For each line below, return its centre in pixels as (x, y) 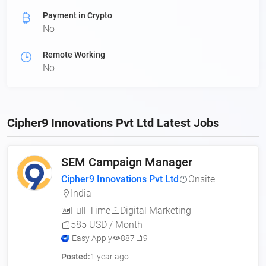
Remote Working (74, 55)
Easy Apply (92, 238)
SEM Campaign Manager (127, 162)
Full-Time (91, 210)
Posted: (76, 256)
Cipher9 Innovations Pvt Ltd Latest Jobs (113, 123)
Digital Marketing (156, 210)
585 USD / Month (107, 225)
